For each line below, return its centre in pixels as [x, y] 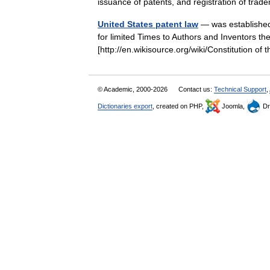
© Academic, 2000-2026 [133, 89]
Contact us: [196, 89]
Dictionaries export [125, 106]
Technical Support [240, 89]
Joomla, [233, 106]
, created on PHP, [179, 106]
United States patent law [148, 24]
